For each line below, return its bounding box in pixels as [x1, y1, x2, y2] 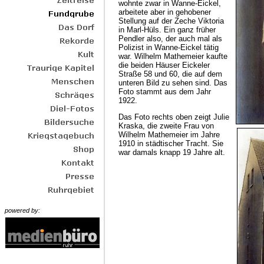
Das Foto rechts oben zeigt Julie [118, 112, 229, 121]
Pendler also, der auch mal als [118, 34, 222, 43]
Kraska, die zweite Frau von [118, 121, 214, 130]
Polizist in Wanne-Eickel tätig [118, 42, 219, 52]
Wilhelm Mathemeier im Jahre [118, 130, 220, 139]
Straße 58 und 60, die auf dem [118, 69, 222, 78]
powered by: [5, 207, 40, 214]
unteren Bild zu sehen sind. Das [118, 78, 227, 87]
